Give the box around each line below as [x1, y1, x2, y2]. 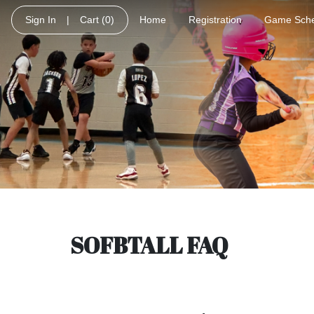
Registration [189, 14, 242, 25]
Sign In [25, 14, 56, 25]
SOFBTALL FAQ [70, 229, 228, 260]
